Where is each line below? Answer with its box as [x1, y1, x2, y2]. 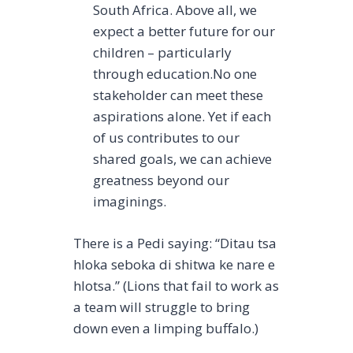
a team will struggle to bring [72, 297, 250, 316]
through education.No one [93, 65, 258, 84]
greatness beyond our [93, 171, 230, 190]
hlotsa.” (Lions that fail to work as [72, 276, 279, 295]
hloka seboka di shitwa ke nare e [72, 255, 275, 273]
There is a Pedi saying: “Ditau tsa [72, 233, 277, 252]
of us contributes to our [93, 128, 240, 147]
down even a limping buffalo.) [72, 318, 258, 337]
